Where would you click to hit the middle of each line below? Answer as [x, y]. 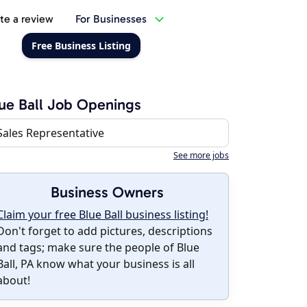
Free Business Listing [81, 46]
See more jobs [201, 155]
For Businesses [111, 19]
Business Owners [107, 192]
